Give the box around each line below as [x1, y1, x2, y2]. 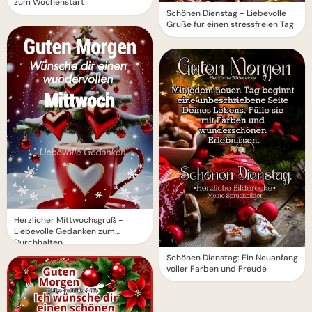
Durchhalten [14, 236, 63, 248]
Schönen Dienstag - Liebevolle [166, 8, 286, 19]
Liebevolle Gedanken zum [14, 225, 115, 237]
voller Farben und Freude [166, 263, 267, 275]
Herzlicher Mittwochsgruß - [14, 214, 123, 226]
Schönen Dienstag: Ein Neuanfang [166, 252, 298, 264]
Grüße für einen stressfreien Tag [166, 19, 294, 31]
